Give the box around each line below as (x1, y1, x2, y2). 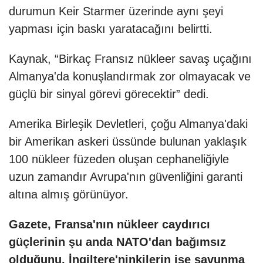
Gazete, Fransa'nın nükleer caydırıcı (9, 218, 210, 231)
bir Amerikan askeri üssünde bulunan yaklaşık (9, 135, 247, 149)
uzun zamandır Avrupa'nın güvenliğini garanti (9, 170, 242, 184)
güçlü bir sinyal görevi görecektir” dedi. (9, 87, 209, 101)
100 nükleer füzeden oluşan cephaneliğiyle (9, 153, 229, 166)
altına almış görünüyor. (9, 188, 129, 201)
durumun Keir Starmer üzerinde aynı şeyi (9, 5, 223, 18)
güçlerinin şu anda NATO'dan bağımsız (9, 235, 226, 249)
